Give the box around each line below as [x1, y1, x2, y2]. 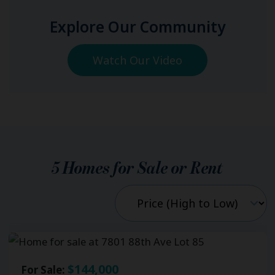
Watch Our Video [93, 52, 182, 68]
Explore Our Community [50, 16, 225, 37]
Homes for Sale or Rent [59, 160, 223, 177]
